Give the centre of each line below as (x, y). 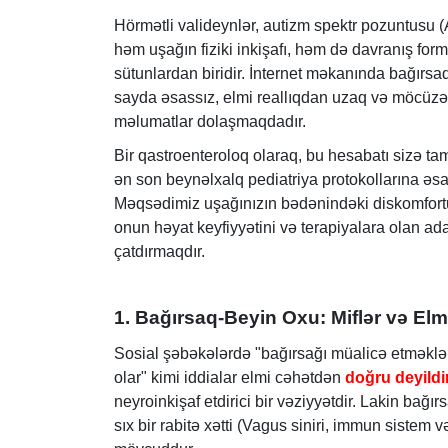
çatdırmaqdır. (159, 252)
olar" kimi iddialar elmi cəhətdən (229, 378)
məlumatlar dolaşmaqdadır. (210, 121)
